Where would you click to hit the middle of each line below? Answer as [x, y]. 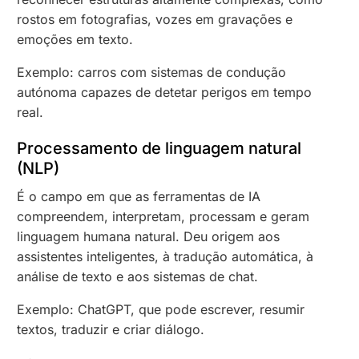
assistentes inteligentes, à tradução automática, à [165, 256]
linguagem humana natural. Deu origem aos [149, 236]
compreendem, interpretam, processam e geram [163, 216]
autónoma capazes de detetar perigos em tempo [165, 92]
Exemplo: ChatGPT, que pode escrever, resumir [161, 309]
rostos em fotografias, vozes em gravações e [155, 19]
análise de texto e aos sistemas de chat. [138, 276]
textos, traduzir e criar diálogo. [111, 329]
